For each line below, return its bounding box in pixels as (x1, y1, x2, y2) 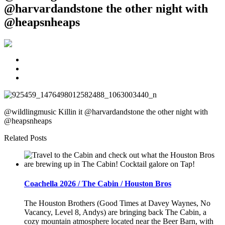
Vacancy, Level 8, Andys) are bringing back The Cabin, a (24, 208, 206, 217)
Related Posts (4, 133, 47, 142)
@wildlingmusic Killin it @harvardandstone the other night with (4, 107, 208, 116)
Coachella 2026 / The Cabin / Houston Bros (24, 179, 171, 188)
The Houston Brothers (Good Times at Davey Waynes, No (24, 199, 210, 208)
